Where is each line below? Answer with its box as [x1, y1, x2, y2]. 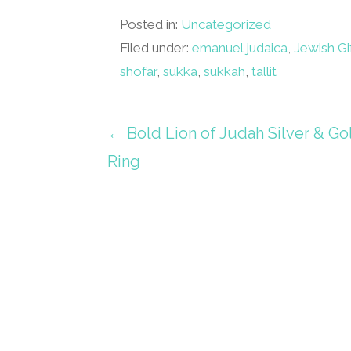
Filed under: [120, 40, 193, 56]
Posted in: [120, 16, 182, 33]
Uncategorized [181, 16, 272, 33]
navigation [107, 162, 244, 206]
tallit [251, 63, 277, 80]
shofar [120, 63, 157, 80]
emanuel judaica [192, 40, 288, 56]
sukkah [204, 63, 246, 80]
